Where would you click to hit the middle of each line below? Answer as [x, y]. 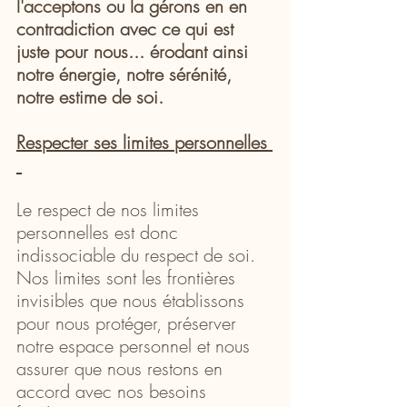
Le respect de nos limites [110, 209]
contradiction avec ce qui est [128, 28]
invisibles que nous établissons [133, 300]
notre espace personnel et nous [136, 345]
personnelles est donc [100, 232]
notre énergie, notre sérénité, [127, 74]
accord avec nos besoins [114, 391]
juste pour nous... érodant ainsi [135, 51]
